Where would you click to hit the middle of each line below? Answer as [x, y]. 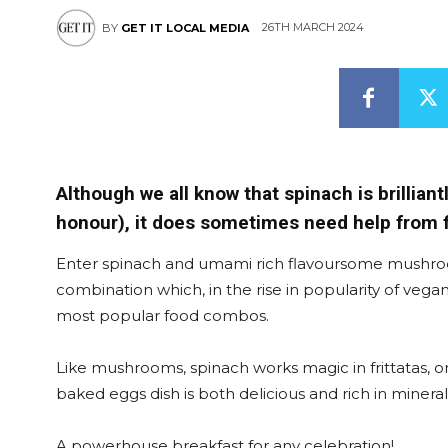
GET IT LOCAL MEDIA [185, 28]
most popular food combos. [162, 315]
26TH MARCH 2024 [313, 27]
